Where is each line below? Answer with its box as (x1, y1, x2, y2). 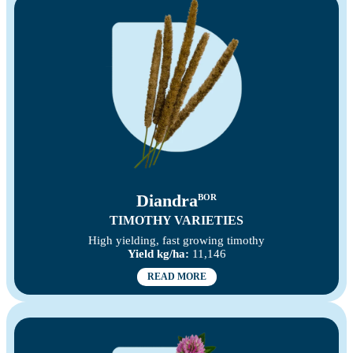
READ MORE (147, 271, 206, 283)
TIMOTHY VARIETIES (110, 214, 243, 228)
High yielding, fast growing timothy (88, 234, 265, 247)
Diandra (136, 191, 198, 211)
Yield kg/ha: (127, 247, 189, 261)
